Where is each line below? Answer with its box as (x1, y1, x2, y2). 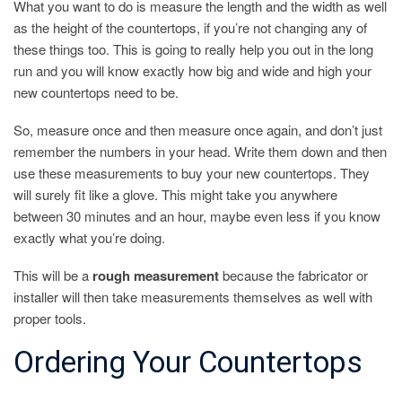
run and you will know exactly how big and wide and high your (13, 61, 371, 81)
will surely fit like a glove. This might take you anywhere (13, 185, 337, 205)
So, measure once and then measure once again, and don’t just (13, 120, 382, 140)
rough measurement (92, 266, 219, 286)
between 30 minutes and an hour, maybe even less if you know (13, 206, 380, 226)
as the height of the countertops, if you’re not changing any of (13, 18, 367, 38)
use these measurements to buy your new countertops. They (13, 163, 370, 183)
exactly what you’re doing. (13, 228, 165, 248)
